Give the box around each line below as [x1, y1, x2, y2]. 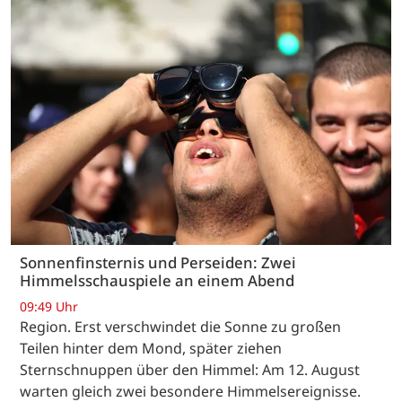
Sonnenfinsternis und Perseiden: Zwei [20, 252, 296, 274]
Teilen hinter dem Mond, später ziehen [20, 338, 282, 359]
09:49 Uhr [20, 298, 78, 316]
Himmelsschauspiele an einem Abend [20, 270, 298, 292]
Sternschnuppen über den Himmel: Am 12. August [20, 360, 360, 380]
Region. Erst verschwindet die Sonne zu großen [20, 317, 341, 337]
